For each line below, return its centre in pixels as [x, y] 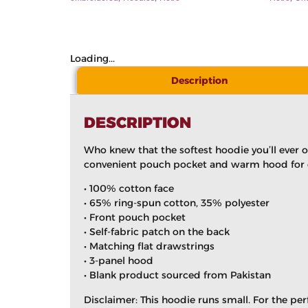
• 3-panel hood [119, 261]
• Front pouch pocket [135, 218]
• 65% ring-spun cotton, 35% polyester [177, 203]
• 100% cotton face [129, 189]
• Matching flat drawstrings [149, 246]
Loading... [92, 58]
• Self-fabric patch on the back [157, 232]
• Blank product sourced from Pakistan [177, 275]
